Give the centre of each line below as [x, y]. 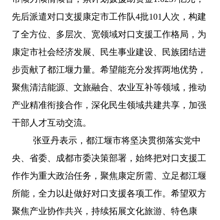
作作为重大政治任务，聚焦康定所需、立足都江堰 [109, 176]
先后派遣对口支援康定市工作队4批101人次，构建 [109, 16]
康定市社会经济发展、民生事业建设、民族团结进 [109, 52]
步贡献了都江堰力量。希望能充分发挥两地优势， [109, 69]
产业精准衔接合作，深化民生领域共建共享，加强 [109, 105]
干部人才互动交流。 [52, 123]
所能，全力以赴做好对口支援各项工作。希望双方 [109, 193]
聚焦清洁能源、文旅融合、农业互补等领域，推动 [109, 87]
